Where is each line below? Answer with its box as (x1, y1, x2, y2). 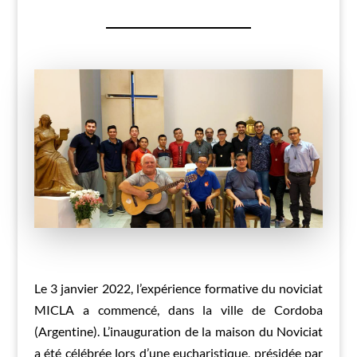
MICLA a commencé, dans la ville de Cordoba (33, 302, 324, 318)
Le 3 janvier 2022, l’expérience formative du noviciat (33, 280, 324, 296)
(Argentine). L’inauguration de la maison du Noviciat (33, 324, 324, 339)
